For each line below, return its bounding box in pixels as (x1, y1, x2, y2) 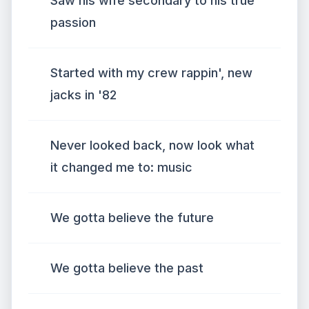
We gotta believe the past (50, 261, 203, 275)
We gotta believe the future (50, 210, 214, 225)
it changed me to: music (50, 160, 192, 175)
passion (50, 15, 96, 30)
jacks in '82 (50, 88, 117, 102)
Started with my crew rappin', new (50, 66, 252, 80)
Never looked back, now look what (50, 138, 255, 152)
